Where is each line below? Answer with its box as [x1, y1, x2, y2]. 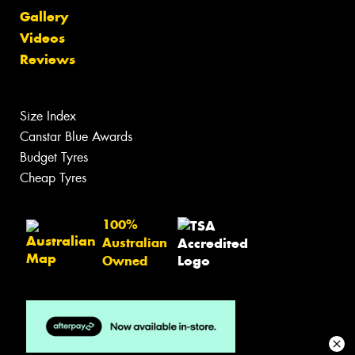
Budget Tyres [20, 148, 88, 166]
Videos [20, 29, 65, 47]
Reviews [20, 50, 75, 68]
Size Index [20, 107, 76, 124]
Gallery [20, 7, 68, 25]
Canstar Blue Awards [20, 128, 132, 145]
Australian [102, 235, 167, 251]
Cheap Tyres [20, 169, 86, 186]
